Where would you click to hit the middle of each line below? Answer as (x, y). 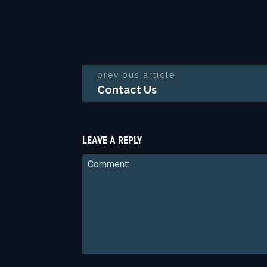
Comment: (102, 260)
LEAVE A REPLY (112, 141)
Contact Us (127, 90)
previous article (136, 75)
